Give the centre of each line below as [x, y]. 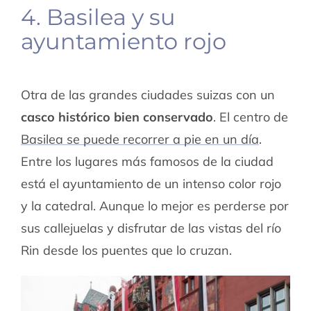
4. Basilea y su [98, 17]
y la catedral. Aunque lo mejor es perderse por [154, 206]
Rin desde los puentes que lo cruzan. [126, 251]
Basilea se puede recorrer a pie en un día [140, 140]
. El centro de [250, 117]
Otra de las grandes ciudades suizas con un [148, 95]
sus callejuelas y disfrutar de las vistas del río [151, 228]
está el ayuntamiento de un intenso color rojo [151, 184]
